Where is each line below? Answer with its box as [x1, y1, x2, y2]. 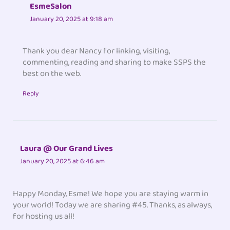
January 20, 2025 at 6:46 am [20, 156, 105, 167]
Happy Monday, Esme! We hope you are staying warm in [13, 186, 209, 201]
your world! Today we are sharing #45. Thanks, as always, [13, 198, 213, 212]
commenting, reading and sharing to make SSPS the [23, 55, 206, 70]
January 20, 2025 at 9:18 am [30, 13, 113, 25]
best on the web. [23, 67, 82, 81]
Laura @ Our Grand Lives [20, 142, 113, 156]
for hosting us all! [13, 209, 75, 223]
